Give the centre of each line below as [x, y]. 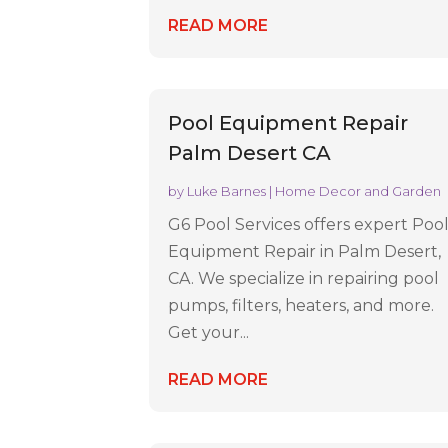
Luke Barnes [227, 191]
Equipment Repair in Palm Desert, [305, 252]
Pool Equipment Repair [288, 123]
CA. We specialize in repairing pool [304, 279]
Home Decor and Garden [358, 191]
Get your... [209, 333]
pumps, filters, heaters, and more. [301, 306]
